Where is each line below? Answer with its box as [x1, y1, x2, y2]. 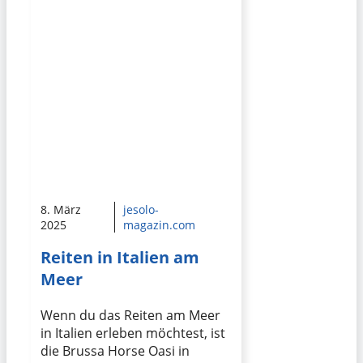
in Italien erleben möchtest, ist [41, 324, 225, 343]
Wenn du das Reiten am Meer [41, 306, 220, 325]
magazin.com [122, 217, 195, 233]
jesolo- [122, 202, 159, 218]
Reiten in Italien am [41, 246, 199, 269]
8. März [41, 202, 81, 218]
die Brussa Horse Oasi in [41, 342, 190, 361]
